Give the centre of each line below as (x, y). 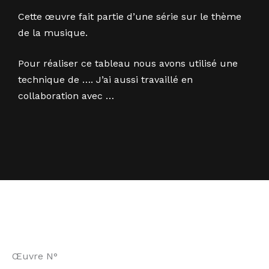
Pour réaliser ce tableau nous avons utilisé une (128, 63)
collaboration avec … (66, 96)
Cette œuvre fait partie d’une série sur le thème (130, 17)
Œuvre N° (35, 256)
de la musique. (53, 33)
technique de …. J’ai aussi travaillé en (105, 80)
